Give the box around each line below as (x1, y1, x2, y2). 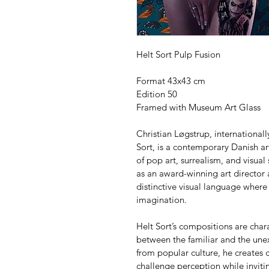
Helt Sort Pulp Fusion (136, 48, 220, 60)
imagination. (136, 193, 187, 205)
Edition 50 (136, 88, 177, 100)
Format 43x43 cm (136, 74, 205, 86)
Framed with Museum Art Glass (136, 101, 261, 113)
